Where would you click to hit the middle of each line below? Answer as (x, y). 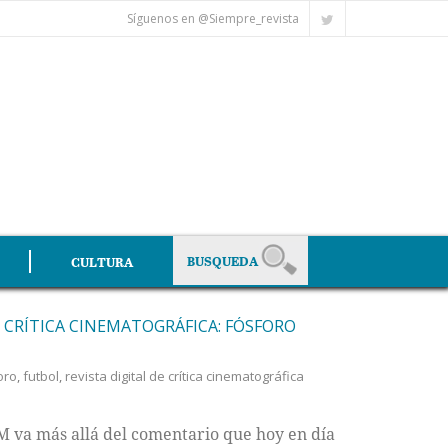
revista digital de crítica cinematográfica (184, 376)
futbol (40, 376)
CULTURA (102, 261)
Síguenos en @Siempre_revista (213, 18)
